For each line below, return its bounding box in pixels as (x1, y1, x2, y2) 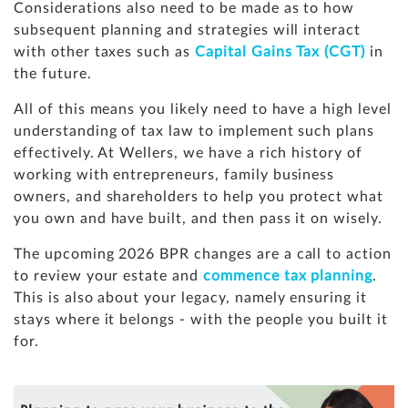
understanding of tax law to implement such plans (14, 124, 375, 139)
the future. (14, 66, 97, 82)
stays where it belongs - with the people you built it (14, 312, 388, 328)
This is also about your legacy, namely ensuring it (14, 291, 367, 306)
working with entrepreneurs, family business (14, 168, 335, 183)
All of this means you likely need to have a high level (14, 102, 392, 117)
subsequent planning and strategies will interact (14, 23, 362, 38)
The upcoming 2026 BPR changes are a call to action (14, 247, 392, 262)
